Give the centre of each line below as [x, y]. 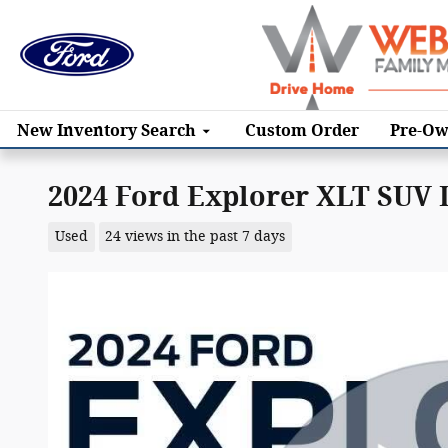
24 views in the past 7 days [195, 236]
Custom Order [302, 130]
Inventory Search [126, 130]
